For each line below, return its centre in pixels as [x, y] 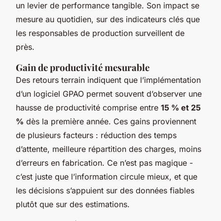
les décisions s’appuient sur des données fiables [105, 191]
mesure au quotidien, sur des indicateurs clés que [108, 19]
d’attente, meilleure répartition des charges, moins [109, 149]
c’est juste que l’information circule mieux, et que [107, 177]
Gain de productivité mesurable [83, 68]
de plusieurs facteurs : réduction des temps [96, 135]
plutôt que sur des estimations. [73, 204]
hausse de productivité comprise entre [88, 108]
